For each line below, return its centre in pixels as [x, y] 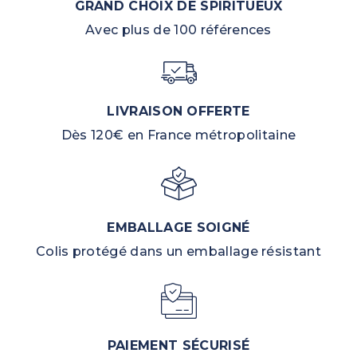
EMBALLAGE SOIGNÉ [178, 228]
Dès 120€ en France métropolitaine [178, 135]
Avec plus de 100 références [178, 30]
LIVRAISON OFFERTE [178, 111]
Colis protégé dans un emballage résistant [178, 252]
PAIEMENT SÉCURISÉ [178, 346]
